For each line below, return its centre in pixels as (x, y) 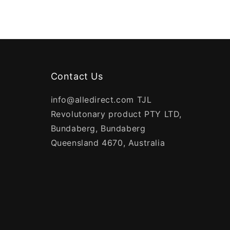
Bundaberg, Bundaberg (98, 128)
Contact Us (77, 76)
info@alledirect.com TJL (101, 100)
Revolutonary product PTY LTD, (116, 114)
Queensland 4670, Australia (108, 143)
